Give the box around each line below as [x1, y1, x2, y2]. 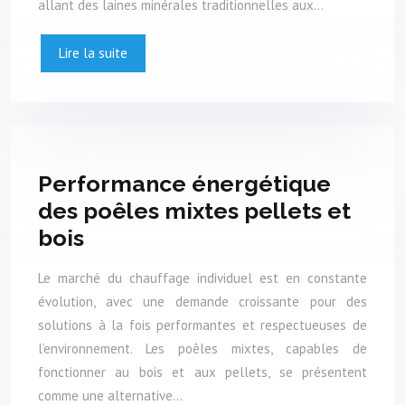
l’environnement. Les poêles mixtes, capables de [38, 340, 367, 358]
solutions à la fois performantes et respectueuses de [38, 316, 367, 334]
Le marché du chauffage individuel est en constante [38, 269, 367, 287]
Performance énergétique [38, 169, 331, 197]
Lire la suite [59, 43, 127, 61]
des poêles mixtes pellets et [38, 196, 351, 224]
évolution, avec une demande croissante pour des [38, 293, 367, 311]
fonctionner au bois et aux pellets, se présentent [38, 363, 367, 381]
